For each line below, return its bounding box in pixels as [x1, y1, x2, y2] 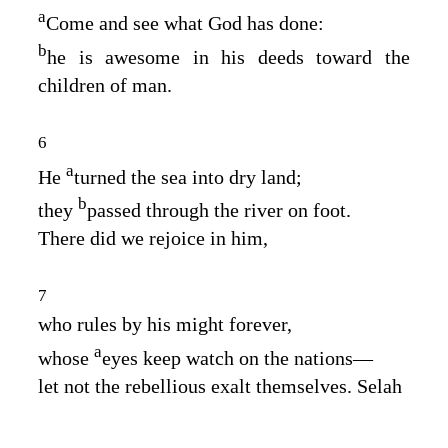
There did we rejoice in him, [38, 226, 268, 249]
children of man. [38, 73, 172, 96]
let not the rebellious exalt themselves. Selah [38, 374, 402, 397]
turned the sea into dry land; [74, 165, 302, 188]
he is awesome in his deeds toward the [47, 45, 410, 68]
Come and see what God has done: [46, 11, 324, 34]
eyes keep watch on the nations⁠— [102, 346, 373, 369]
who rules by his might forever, [38, 312, 292, 335]
